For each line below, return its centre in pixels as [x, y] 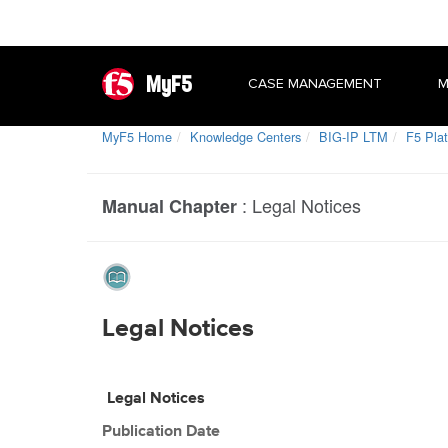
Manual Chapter [169, 206]
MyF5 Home [137, 136]
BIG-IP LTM [353, 136]
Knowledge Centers [245, 136]
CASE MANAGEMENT [315, 83]
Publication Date [161, 432]
